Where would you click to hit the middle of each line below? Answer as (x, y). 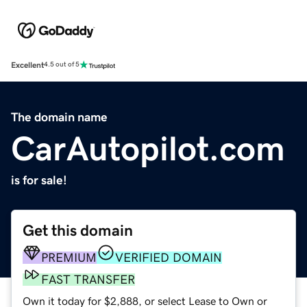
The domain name (59, 117)
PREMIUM (69, 257)
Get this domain (78, 230)
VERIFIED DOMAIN (169, 257)
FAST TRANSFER (88, 279)
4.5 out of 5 (62, 65)
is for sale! (39, 180)
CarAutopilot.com (148, 148)
